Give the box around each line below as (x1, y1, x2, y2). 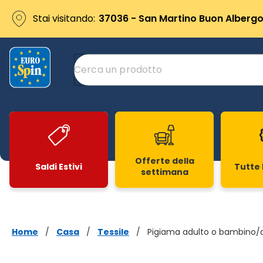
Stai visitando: (33, 12, 95, 25)
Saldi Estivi (35, 160, 82, 173)
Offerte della (134, 155, 194, 167)
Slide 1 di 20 (9, 192, 59, 205)
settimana (140, 166, 188, 178)
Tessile (97, 226, 129, 238)
